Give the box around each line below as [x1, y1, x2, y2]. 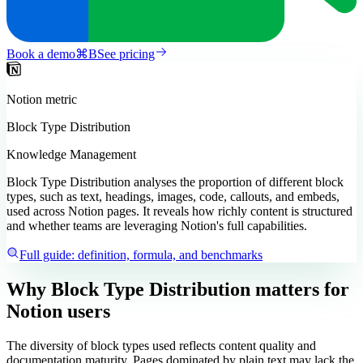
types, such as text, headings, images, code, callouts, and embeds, [6, 190, 340, 204]
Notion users [6, 301, 110, 322]
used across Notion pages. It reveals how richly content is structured [6, 204, 352, 219]
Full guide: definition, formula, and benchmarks [19, 248, 263, 263]
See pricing [97, 47, 155, 62]
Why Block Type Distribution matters [6, 279, 319, 301]
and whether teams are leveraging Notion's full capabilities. [6, 219, 307, 233]
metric [42, 92, 77, 107]
